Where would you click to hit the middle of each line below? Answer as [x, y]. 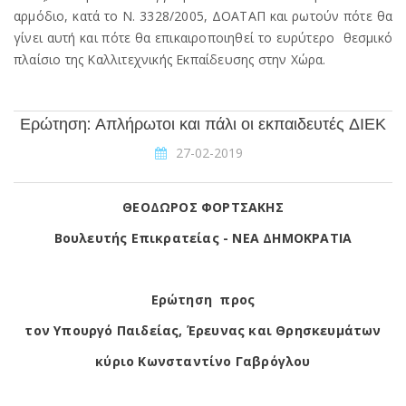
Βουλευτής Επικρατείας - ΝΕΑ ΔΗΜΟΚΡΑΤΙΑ [203, 238]
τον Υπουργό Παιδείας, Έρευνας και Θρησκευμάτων [203, 330]
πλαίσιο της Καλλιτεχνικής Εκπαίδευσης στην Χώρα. [170, 59]
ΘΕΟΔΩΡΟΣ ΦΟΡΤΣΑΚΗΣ [203, 207]
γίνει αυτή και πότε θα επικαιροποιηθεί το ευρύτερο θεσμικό [203, 38]
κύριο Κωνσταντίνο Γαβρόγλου [203, 361]
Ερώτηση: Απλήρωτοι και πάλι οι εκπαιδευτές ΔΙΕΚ [203, 124]
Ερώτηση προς [203, 300]
